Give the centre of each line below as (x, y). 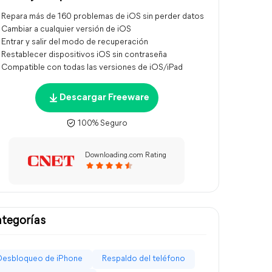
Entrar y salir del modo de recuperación (75, 42)
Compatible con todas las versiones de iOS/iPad (92, 68)
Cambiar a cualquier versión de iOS (66, 29)
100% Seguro (101, 124)
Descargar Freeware (104, 98)
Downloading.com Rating (126, 155)
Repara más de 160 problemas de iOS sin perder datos (103, 17)
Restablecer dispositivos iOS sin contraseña (84, 55)
